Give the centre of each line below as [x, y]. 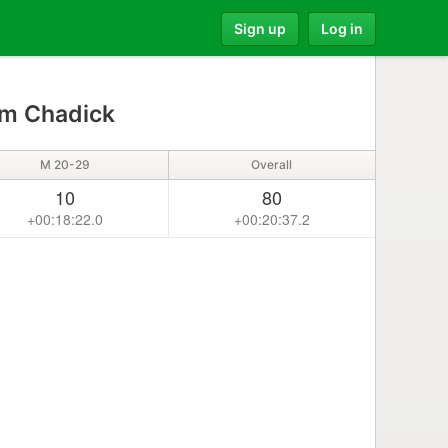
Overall [272, 164]
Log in [342, 28]
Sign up [260, 28]
